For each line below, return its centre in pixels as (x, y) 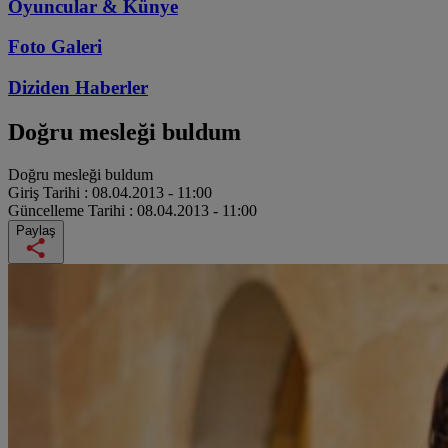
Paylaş (36, 230)
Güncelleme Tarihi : (72, 210)
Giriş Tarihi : (50, 192)
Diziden (41, 88)
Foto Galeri (55, 47)
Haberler (111, 88)
